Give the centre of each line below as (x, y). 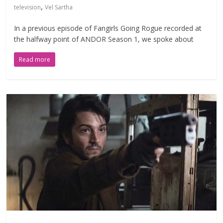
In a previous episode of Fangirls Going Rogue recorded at (108, 28)
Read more (35, 60)
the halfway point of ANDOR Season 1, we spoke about (104, 39)
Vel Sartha (59, 7)
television (28, 7)
